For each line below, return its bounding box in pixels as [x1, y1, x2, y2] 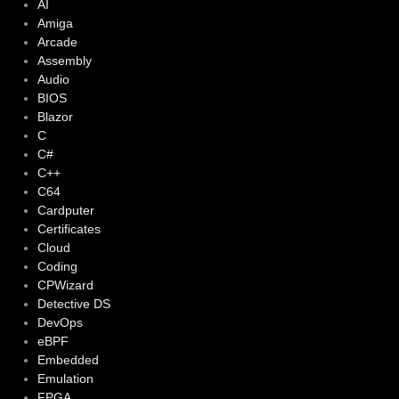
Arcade [37, 35, 77, 50]
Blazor [37, 110, 73, 125]
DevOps [37, 315, 83, 330]
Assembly [37, 53, 92, 69]
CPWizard [37, 278, 94, 293]
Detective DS [37, 297, 110, 312]
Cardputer [37, 203, 94, 218]
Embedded [37, 353, 99, 368]
